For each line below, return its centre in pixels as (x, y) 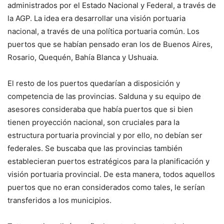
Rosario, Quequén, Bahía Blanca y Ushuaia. (84, 57)
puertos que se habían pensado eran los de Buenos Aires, (110, 44)
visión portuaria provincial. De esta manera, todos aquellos (111, 174)
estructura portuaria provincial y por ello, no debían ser (105, 135)
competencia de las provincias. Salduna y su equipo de (104, 96)
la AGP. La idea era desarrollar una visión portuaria (96, 18)
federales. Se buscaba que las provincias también (95, 148)
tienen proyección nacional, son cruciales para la (93, 122)
